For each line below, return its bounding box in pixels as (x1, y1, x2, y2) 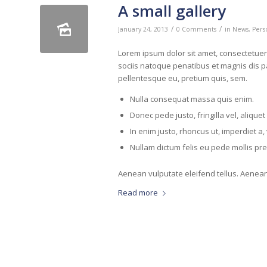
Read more (118, 187, 158, 198)
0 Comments (176, 24, 216, 33)
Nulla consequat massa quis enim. (130, 93, 254, 104)
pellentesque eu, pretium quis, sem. (118, 72, 247, 83)
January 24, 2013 (118, 24, 168, 33)
